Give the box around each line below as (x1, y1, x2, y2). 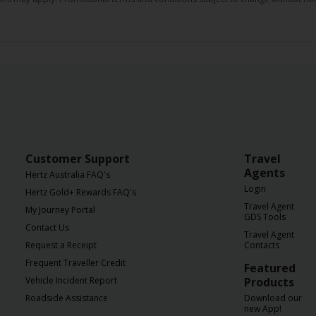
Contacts (244, 239, 279, 251)
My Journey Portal (25, 204, 95, 216)
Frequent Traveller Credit (25, 257, 126, 269)
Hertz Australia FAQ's (25, 169, 110, 181)
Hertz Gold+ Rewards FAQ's (25, 186, 136, 198)
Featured (244, 260, 296, 276)
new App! (244, 303, 281, 315)
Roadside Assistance (25, 292, 108, 304)
